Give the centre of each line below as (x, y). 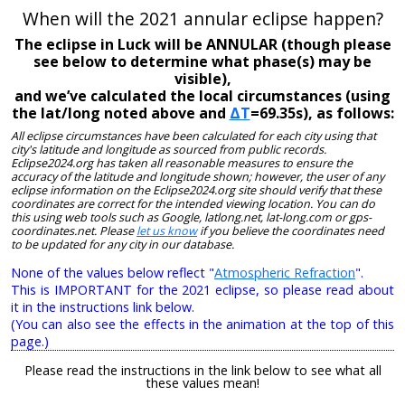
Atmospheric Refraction (285, 273)
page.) (30, 342)
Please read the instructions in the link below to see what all (202, 370)
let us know (167, 231)
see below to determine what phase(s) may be (202, 61)
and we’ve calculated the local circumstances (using (202, 95)
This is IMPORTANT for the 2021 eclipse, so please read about (202, 290)
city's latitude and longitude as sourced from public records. (169, 149)
